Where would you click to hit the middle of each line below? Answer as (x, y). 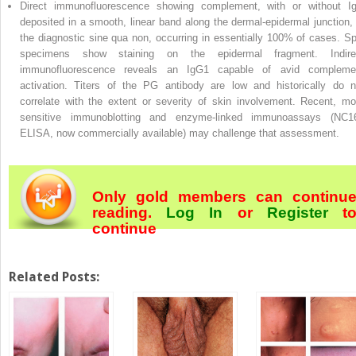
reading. (130, 212)
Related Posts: (54, 277)
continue (124, 228)
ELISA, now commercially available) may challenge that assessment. (180, 133)
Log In (195, 212)
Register (297, 212)
